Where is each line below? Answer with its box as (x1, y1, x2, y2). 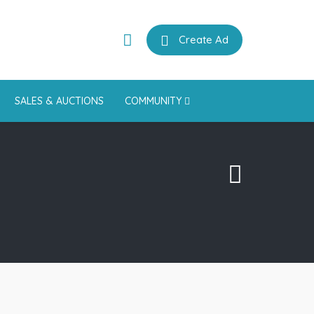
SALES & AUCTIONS (15, 95, 104, 107)
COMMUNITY (125, 95, 184, 107)
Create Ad (179, 33, 228, 46)
